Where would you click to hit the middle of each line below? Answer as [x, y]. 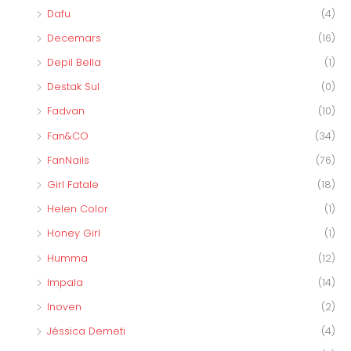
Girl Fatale [73, 185]
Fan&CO [68, 136]
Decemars [74, 38]
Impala [65, 282]
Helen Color [78, 209]
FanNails [68, 160]
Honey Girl [74, 233]
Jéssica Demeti [86, 331]
